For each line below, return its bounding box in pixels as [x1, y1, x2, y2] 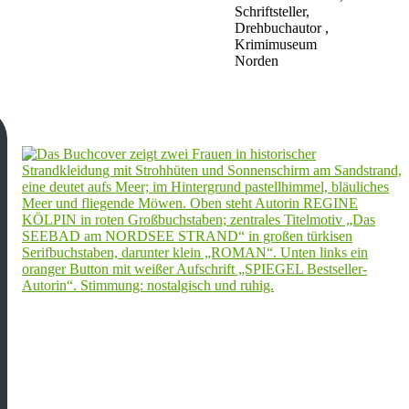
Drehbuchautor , [235, 20, 329, 37]
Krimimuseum [235, 37, 317, 53]
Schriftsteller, [235, 4, 309, 20]
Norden [235, 53, 278, 69]
